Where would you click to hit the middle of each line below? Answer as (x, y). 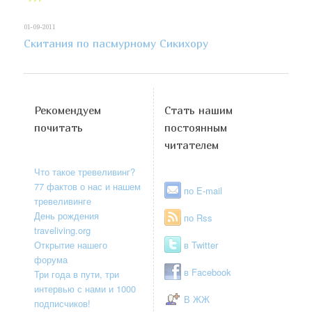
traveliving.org (63, 231)
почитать (59, 128)
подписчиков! (63, 304)
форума (51, 260)
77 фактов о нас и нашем (88, 187)
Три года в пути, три (77, 274)
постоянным (196, 128)
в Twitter (201, 245)
